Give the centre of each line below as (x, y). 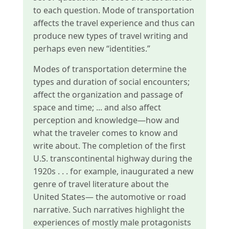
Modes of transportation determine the (110, 69)
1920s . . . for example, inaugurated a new (113, 171)
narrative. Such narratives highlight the (109, 210)
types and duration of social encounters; (111, 82)
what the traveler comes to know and (105, 133)
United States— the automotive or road (109, 197)
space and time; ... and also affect (97, 107)
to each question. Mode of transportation (113, 10)
